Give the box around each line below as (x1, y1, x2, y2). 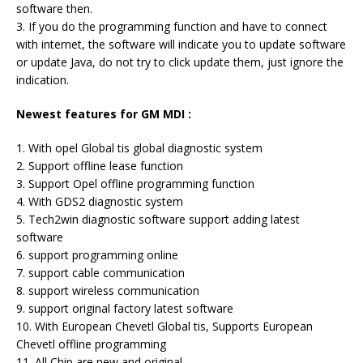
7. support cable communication (16, 265, 185, 280)
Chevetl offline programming (16, 336, 166, 352)
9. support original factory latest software (16, 301, 233, 316)
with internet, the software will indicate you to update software (16, 36, 346, 52)
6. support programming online (16, 247, 178, 263)
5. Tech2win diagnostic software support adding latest (16, 211, 300, 227)
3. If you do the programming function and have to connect (16, 19, 327, 34)
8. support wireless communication (16, 283, 199, 298)
